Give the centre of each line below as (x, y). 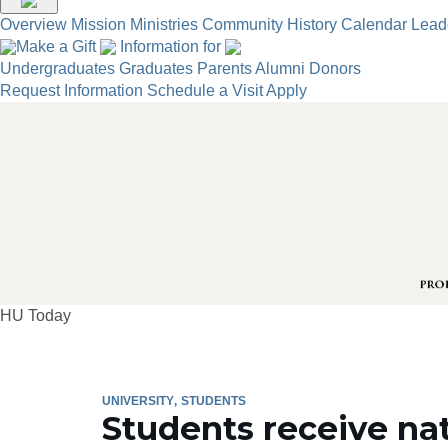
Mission (98, 24)
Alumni (280, 68)
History (312, 24)
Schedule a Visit (205, 90)
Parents (224, 68)
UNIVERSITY (138, 401)
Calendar (374, 24)
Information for (170, 46)
